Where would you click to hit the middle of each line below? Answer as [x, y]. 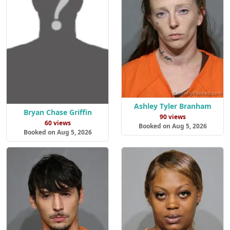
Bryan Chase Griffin [57, 112]
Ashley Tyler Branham [172, 106]
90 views [172, 117]
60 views [57, 123]
